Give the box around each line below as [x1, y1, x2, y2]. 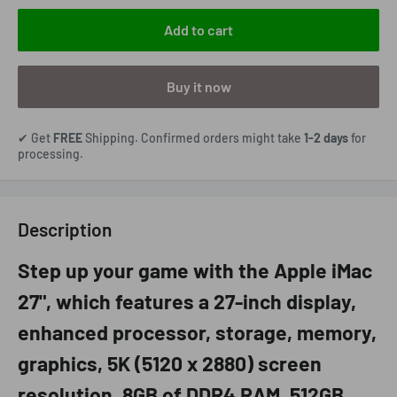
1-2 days [304, 130, 348, 145]
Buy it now [166, 78, 231, 95]
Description [18, 218, 112, 240]
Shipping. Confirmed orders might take [82, 130, 304, 145]
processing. [18, 146, 83, 161]
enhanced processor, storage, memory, [18, 320, 377, 346]
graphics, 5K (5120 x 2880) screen [18, 351, 322, 377]
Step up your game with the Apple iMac [18, 258, 372, 284]
